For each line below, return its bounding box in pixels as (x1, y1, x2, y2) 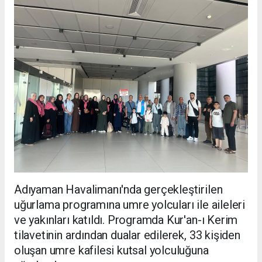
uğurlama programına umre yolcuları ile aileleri (14, 198, 245, 212)
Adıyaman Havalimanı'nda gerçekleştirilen (14, 182, 223, 197)
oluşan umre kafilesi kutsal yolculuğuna (14, 243, 209, 258)
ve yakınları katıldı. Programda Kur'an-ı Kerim (14, 213, 238, 227)
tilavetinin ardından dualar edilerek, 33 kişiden (14, 228, 240, 243)
